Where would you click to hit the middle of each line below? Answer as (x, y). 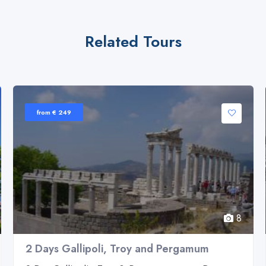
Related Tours (133, 41)
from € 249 (54, 112)
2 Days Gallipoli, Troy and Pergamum (117, 248)
